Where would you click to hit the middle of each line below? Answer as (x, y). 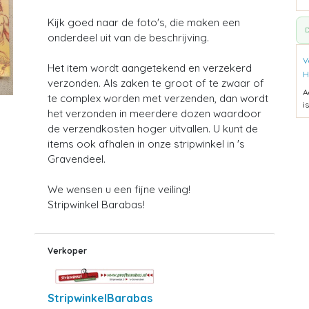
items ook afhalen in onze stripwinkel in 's (146, 144)
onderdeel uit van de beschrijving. (128, 38)
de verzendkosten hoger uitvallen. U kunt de (153, 129)
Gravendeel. (77, 159)
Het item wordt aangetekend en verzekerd (150, 68)
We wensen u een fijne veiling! (119, 190)
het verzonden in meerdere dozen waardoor (154, 114)
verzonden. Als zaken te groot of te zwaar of (156, 83)
